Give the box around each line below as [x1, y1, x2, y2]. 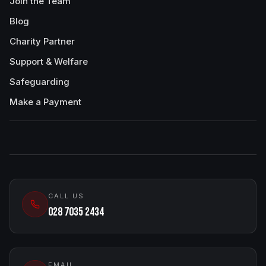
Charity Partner [9, 36, 75, 47]
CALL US [48, 192, 84, 200]
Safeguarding [9, 76, 69, 87]
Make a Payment [9, 96, 81, 107]
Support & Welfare [9, 56, 88, 67]
